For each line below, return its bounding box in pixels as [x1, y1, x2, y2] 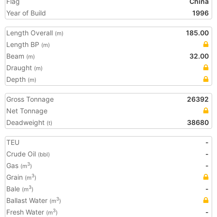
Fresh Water [6, 208, 46, 216]
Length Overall [6, 29, 55, 37]
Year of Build [6, 9, 46, 17]
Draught [6, 63, 34, 72]
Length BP [6, 40, 41, 48]
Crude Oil [6, 150, 38, 158]
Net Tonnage [6, 107, 47, 115]
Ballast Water [6, 196, 49, 204]
